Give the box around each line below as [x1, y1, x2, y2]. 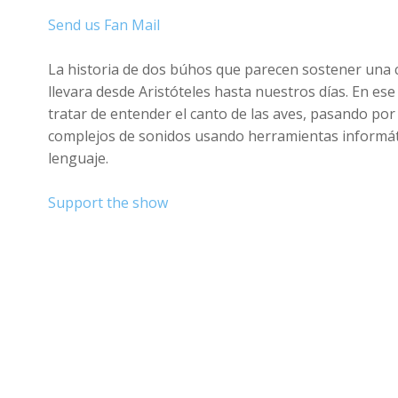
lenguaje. [47, 148, 108, 169]
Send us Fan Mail [47, 15, 160, 36]
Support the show [47, 193, 168, 213]
